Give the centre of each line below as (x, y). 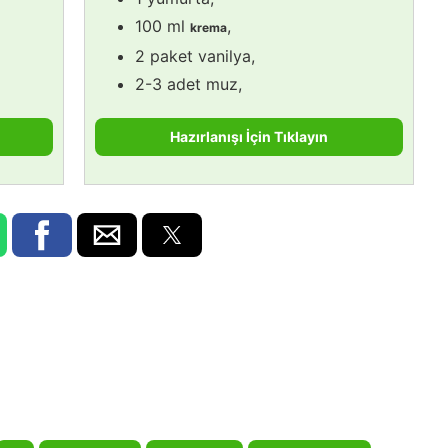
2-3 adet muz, (188, 83)
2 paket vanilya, (195, 55)
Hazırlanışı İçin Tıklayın (249, 136)
